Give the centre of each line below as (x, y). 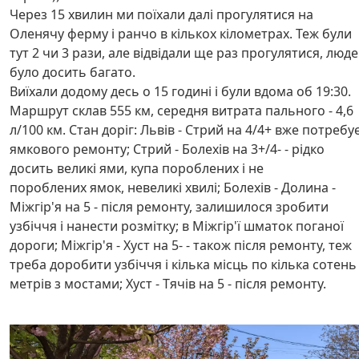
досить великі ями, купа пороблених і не (137, 168)
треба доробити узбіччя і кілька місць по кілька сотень (183, 264)
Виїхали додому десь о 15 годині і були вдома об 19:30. (180, 91)
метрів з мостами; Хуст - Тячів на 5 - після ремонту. (168, 284)
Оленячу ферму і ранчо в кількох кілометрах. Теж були (181, 34)
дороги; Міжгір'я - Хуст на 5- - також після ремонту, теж (181, 245)
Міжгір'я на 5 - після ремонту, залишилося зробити (169, 207)
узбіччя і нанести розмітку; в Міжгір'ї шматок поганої (177, 226)
